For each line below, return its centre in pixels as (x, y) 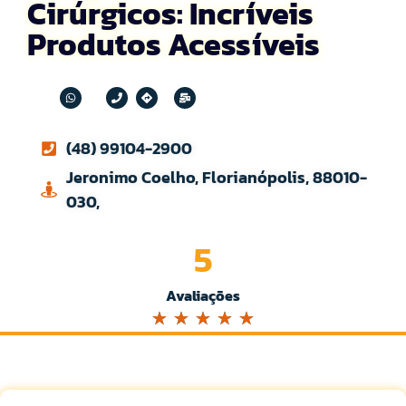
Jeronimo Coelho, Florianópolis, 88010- (216, 177)
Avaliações (203, 295)
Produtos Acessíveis (174, 44)
